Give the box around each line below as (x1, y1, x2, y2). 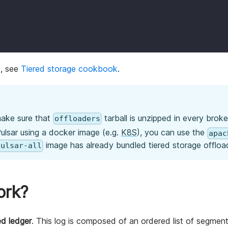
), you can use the (137, 127, 207, 138)
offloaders (54, 114, 101, 124)
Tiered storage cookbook (21, 64, 118, 74)
